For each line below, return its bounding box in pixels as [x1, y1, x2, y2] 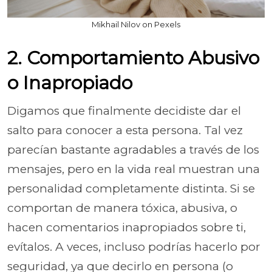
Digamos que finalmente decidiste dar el [7, 104, 241, 118]
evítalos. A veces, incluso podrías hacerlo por [7, 240, 260, 254]
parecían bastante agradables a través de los [7, 143, 259, 157]
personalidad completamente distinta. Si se [7, 182, 255, 195]
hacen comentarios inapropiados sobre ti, [7, 220, 246, 234]
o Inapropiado [7, 72, 132, 94]
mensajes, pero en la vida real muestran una [7, 162, 260, 176]
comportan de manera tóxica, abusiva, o [7, 201, 237, 215]
